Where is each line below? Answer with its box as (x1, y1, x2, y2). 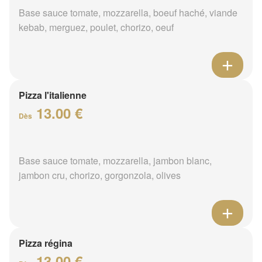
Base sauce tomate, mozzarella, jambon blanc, (19, 153, 212, 167)
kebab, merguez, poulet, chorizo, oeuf (19, 20, 174, 34)
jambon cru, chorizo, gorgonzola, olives (19, 168, 181, 182)
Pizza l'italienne (19, 88, 87, 102)
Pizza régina (19, 236, 73, 250)
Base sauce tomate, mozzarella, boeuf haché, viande (19, 5, 237, 19)
